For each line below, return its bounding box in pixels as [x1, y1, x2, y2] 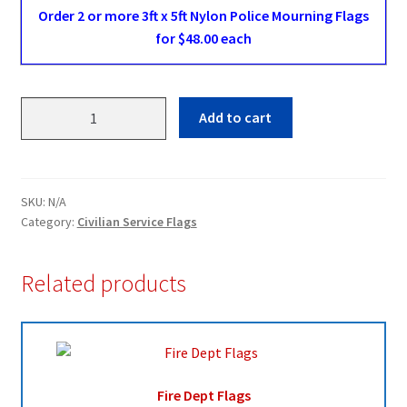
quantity [19, 166, 76, 185]
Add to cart [199, 108, 273, 127]
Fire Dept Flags [156, 386, 251, 405]
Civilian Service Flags [76, 213, 197, 230]
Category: [20, 213, 77, 230]
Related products [20, 268, 186, 298]
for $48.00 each [154, 29, 252, 48]
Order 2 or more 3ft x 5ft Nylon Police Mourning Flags [37, 6, 369, 25]
